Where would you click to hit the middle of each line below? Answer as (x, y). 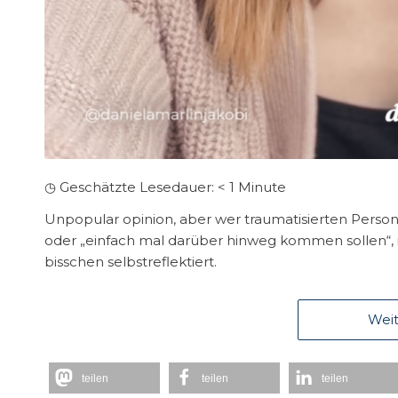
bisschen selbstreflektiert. (131, 262)
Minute (262, 187)
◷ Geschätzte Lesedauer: (129, 187)
